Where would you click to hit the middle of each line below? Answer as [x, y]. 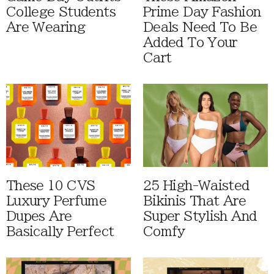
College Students [61, 12]
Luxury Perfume [57, 201]
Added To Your [190, 42]
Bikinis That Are [194, 201]
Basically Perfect [60, 232]
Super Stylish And [200, 217]
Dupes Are [39, 217]
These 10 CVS [51, 186]
